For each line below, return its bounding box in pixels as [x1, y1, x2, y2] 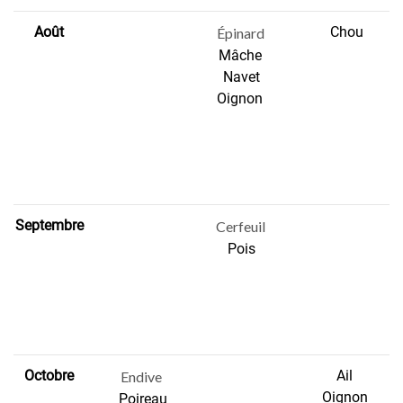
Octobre [24, 367, 75, 385]
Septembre [14, 217, 84, 235]
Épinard [216, 24, 267, 42]
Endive [121, 368, 165, 386]
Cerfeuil [215, 218, 268, 236]
